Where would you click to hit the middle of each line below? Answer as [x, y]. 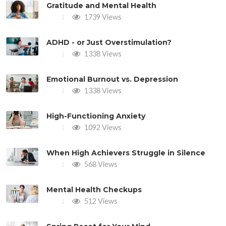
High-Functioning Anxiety [96, 116]
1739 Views [102, 17]
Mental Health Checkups [94, 189]
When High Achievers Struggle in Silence [126, 153]
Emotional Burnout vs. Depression [112, 79]
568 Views [100, 164]
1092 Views [102, 127]
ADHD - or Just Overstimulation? [109, 42]
